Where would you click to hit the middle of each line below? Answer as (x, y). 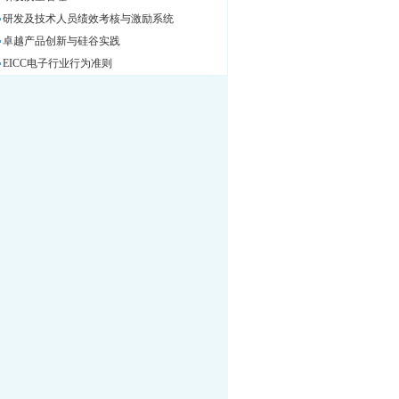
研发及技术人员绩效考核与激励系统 (88, 19)
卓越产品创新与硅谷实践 (61, 41)
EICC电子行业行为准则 (57, 63)
